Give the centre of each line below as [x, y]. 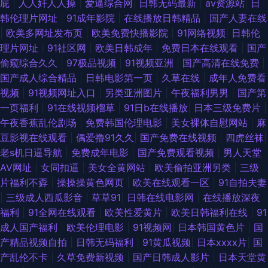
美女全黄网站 [118, 168]
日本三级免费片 [229, 108]
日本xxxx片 [222, 243]
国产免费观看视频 [177, 153]
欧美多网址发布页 [46, 33]
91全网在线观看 [63, 213]
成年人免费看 [237, 78]
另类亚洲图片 [135, 93]
